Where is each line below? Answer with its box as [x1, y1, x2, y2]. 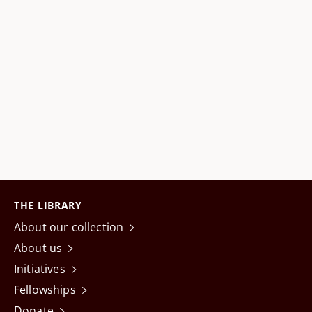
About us [14, 240, 63, 256]
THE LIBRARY [14, 198, 82, 212]
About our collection [14, 219, 124, 235]
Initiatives [14, 261, 65, 276]
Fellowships [14, 282, 76, 297]
